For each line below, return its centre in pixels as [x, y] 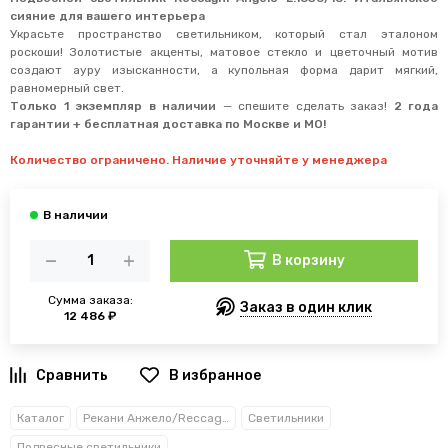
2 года [415, 106]
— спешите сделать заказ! [305, 106]
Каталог [40, 417]
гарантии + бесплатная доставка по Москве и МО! [168, 124]
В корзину [308, 260]
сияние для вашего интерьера [107, 16]
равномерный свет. [67, 88]
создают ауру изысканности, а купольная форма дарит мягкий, [224, 70]
